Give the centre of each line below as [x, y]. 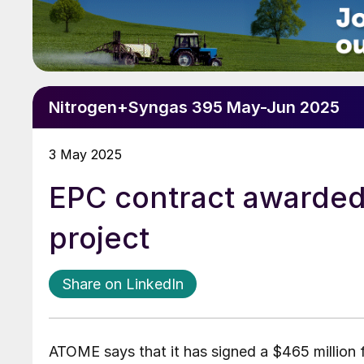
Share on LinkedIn [123, 284]
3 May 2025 [85, 155]
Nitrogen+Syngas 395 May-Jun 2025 [194, 108]
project [99, 238]
